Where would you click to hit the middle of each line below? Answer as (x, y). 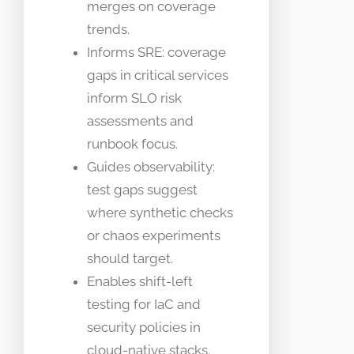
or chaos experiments (154, 235)
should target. (130, 258)
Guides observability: (151, 166)
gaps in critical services (158, 75)
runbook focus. (132, 143)
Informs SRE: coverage (156, 52)
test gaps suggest (142, 189)
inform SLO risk (134, 98)
